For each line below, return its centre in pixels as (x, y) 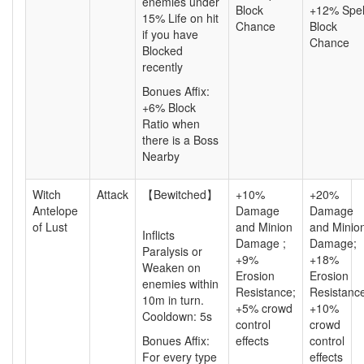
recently (162, 67)
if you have (170, 34)
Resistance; (266, 292)
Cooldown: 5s (177, 316)
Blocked (162, 50)
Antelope (55, 210)
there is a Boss (180, 140)
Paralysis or (172, 251)
